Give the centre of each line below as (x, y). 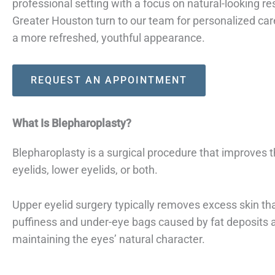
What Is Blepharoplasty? (72, 123)
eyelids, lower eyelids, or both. (85, 170)
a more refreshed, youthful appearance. (109, 38)
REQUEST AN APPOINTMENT (109, 80)
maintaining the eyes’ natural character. (109, 239)
